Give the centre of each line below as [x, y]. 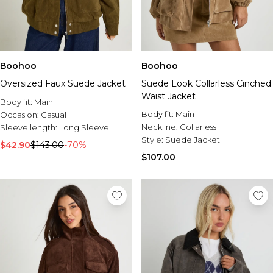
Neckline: [161, 127]
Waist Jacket [168, 96]
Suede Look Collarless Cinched [206, 83]
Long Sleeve [84, 127]
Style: [153, 140]
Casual [54, 115]
